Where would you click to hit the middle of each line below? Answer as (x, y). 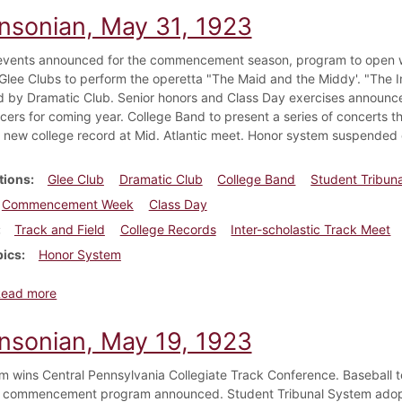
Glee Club (75, 179)
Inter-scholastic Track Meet (311, 229)
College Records (168, 229)
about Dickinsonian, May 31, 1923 (155, 292)
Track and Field (59, 229)
